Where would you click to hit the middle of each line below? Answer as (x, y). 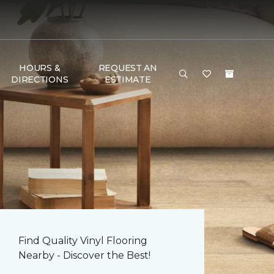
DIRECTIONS (40, 80)
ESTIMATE (128, 80)
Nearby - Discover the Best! (84, 255)
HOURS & (40, 68)
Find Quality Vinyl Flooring (83, 241)
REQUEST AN (128, 68)
